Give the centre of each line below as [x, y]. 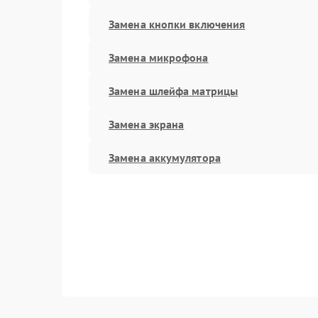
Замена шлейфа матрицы [174, 91]
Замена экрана [147, 124]
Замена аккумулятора [165, 157]
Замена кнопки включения [177, 24]
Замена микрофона [159, 57]
